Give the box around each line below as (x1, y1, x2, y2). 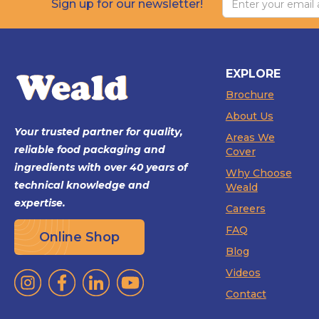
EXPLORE (225, 67, 281, 81)
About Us (225, 110, 273, 123)
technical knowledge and (14, 179, 150, 192)
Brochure (225, 88, 274, 102)
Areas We (225, 131, 275, 145)
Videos (225, 266, 261, 280)
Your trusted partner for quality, (14, 125, 183, 139)
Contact (225, 288, 266, 301)
